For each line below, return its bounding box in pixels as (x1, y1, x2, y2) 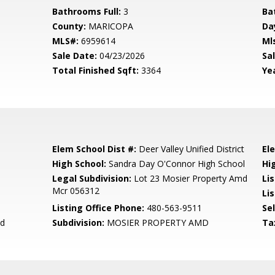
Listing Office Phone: (52, 202, 145, 214)
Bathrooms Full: (52, 6, 122, 17)
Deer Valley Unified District (136, 143, 245, 155)
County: (52, 20, 87, 32)
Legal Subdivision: (52, 172, 132, 184)
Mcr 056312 (52, 185, 100, 196)
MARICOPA (86, 20, 134, 32)
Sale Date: (52, 50, 98, 61)
